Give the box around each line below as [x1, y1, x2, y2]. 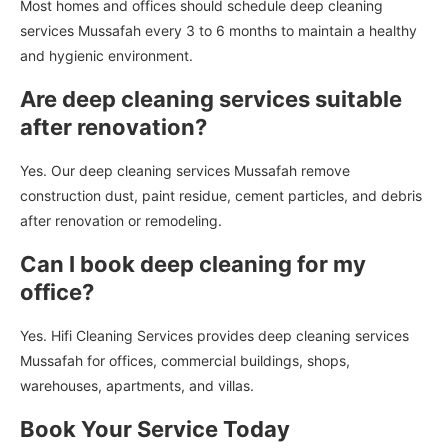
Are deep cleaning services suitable [20, 86, 402, 113]
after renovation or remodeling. [20, 212, 222, 230]
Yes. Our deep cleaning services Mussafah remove [20, 162, 350, 180]
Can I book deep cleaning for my [20, 251, 366, 278]
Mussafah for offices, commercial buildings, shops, [20, 352, 350, 370]
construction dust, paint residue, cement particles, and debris [20, 187, 422, 205]
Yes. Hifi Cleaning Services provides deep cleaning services [20, 327, 409, 345]
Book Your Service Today [20, 416, 290, 443]
